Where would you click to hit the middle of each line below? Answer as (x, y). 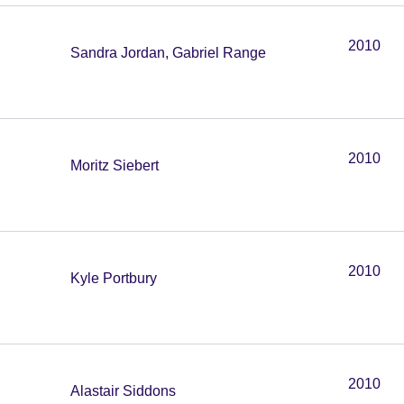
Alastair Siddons (123, 391)
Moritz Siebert (115, 165)
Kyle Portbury (114, 278)
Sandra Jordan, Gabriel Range (168, 53)
